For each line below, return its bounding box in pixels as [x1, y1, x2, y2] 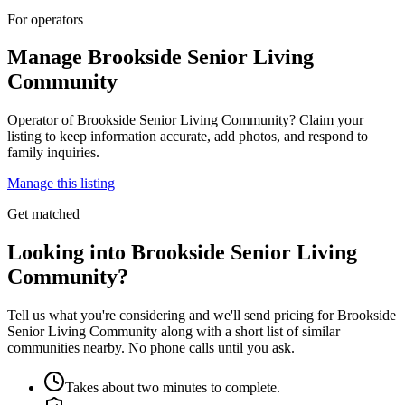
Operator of [7, 112, 77, 128]
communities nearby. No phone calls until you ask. [7, 340, 295, 356]
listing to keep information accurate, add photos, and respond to [7, 128, 368, 145]
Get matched [7, 206, 80, 222]
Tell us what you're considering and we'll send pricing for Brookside [7, 307, 396, 324]
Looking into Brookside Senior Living [7, 240, 357, 265]
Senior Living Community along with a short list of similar [7, 324, 340, 340]
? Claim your [289, 112, 363, 128]
